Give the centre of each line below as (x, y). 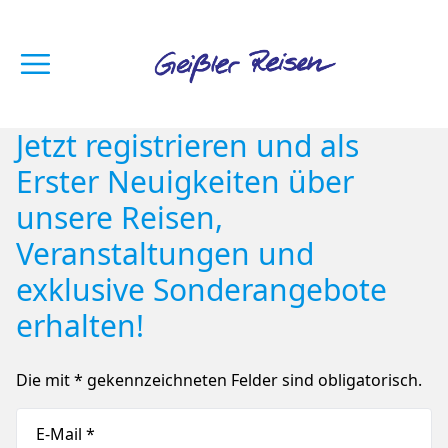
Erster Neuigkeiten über (185, 181)
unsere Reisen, (119, 217)
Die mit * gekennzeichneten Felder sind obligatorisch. (219, 380)
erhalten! (80, 325)
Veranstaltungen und (165, 253)
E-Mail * (65, 434)
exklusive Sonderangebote (201, 289)
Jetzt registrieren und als (187, 145)
